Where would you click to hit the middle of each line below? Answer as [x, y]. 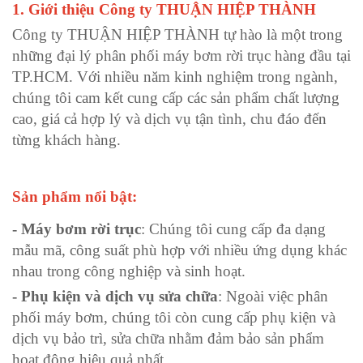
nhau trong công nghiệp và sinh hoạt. [129, 271]
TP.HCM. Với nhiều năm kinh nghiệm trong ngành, [175, 76]
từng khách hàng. [66, 139]
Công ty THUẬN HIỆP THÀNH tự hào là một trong [177, 34]
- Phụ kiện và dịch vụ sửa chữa [115, 296]
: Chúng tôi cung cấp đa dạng [233, 228]
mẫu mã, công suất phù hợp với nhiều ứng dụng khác [179, 250]
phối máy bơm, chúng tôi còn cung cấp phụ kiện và [174, 317]
